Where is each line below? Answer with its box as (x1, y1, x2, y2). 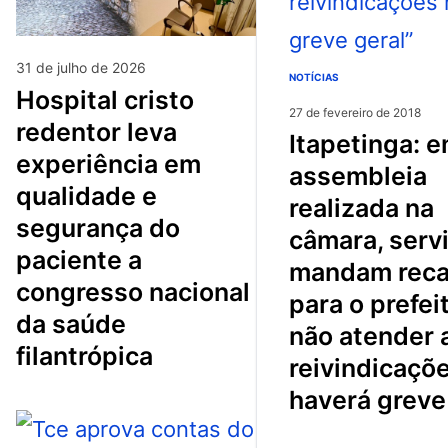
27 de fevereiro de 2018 (289, 104, 421, 120)
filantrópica (16, 340, 153, 371)
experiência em (16, 148, 201, 179)
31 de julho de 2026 (16, 58, 146, 76)
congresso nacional (16, 276, 250, 307)
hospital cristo (16, 84, 35, 115)
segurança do (16, 212, 180, 243)
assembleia (289, 160, 427, 191)
